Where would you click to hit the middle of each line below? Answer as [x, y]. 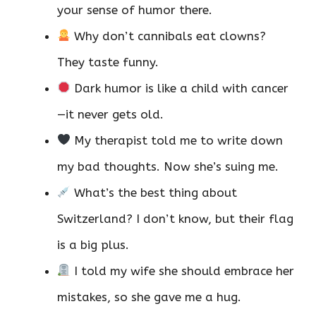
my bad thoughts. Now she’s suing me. [168, 166]
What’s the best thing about [154, 192]
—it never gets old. [110, 114]
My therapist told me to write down [177, 140]
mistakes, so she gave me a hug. [149, 297]
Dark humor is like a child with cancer [180, 88]
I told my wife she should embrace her [183, 271]
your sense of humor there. [135, 10]
